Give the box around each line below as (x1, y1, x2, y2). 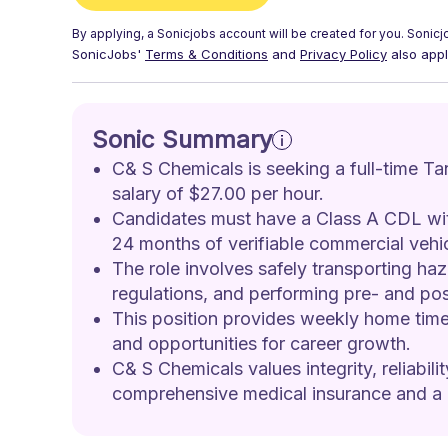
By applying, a (72, 26, 157, 41)
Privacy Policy (300, 46, 387, 62)
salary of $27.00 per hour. (112, 183, 324, 204)
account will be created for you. (216, 26, 407, 41)
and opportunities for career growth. (112, 333, 411, 354)
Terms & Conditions (145, 46, 268, 62)
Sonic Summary (92, 125, 272, 154)
